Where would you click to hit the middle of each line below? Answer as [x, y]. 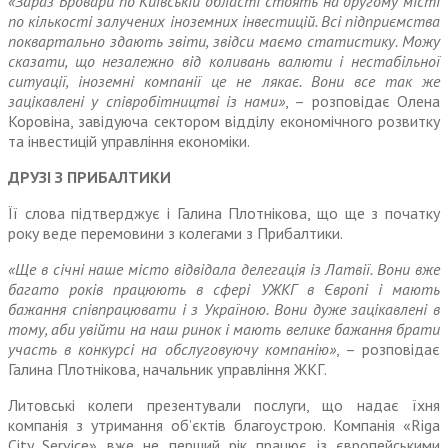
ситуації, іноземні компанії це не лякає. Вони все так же [224, 81]
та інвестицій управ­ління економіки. [129, 141]
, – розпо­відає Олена [363, 101]
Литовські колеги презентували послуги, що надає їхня [224, 405]
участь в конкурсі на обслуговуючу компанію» [172, 349]
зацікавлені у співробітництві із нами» [147, 101]
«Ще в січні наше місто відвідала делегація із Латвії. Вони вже [224, 269]
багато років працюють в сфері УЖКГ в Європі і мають [224, 289]
